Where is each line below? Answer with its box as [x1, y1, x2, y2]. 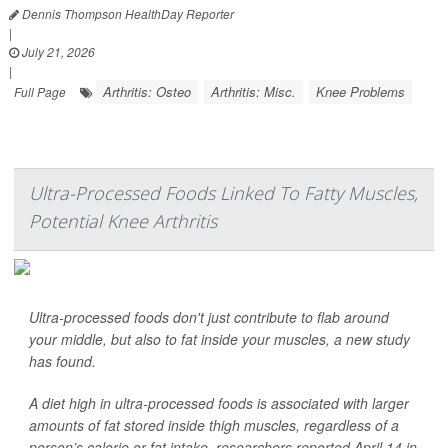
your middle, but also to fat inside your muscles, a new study [29, 329, 410, 350]
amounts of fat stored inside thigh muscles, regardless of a [29, 415, 399, 436]
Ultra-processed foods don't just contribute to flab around [29, 307, 389, 328]
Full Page [14, 83, 66, 101]
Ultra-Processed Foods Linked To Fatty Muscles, [29, 181, 418, 206]
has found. [29, 351, 96, 372]
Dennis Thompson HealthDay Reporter [19, 5, 234, 23]
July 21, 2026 [19, 43, 95, 61]
